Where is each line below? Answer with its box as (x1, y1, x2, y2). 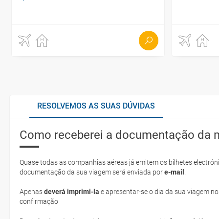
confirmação (20, 197, 60, 205)
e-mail (164, 168, 184, 176)
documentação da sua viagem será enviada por (20, 168, 164, 176)
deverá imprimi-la (44, 188, 99, 196)
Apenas (20, 188, 44, 196)
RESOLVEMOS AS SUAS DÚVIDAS (37, 101, 155, 110)
